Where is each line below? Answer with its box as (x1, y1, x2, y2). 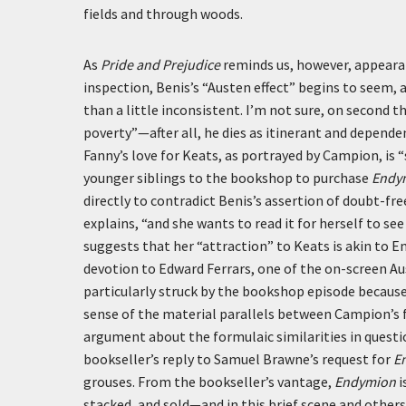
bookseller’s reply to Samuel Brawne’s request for (83, 350, 393, 368)
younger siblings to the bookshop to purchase (83, 169, 372, 187)
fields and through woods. (83, 5, 243, 23)
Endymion (334, 372, 396, 391)
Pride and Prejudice (101, 55, 220, 73)
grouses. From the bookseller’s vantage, (83, 372, 334, 391)
